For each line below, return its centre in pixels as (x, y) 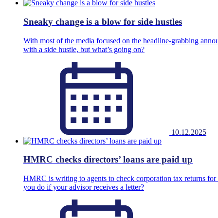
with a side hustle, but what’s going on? (84, 49)
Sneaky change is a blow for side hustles (103, 21)
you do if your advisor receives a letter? (84, 187)
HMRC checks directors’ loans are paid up (108, 160)
